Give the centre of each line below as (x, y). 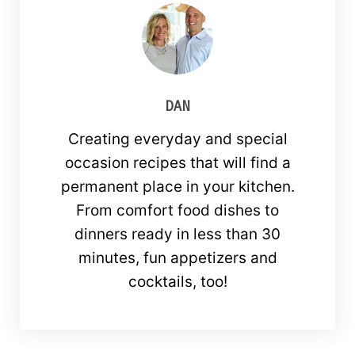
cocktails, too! (177, 282)
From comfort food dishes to (177, 211)
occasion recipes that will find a (177, 163)
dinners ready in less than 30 (177, 235)
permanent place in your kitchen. (177, 187)
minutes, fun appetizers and (177, 258)
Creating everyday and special (177, 139)
